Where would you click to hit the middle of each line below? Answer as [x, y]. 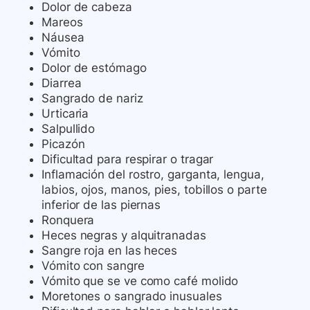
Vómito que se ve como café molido [140, 281]
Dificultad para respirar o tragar [128, 159]
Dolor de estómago [94, 68]
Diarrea [62, 83]
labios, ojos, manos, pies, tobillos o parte [154, 190]
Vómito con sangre [93, 266]
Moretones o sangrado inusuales [132, 297]
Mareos [62, 22]
